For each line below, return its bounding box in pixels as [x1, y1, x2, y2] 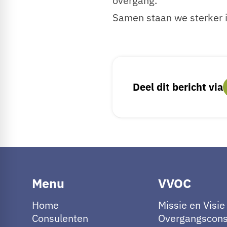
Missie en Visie [158, 198, 225, 212]
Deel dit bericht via [133, 80, 223, 94]
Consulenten [32, 211, 89, 225]
